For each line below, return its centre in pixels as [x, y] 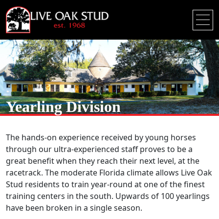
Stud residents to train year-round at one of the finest [105, 184]
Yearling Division [63, 106]
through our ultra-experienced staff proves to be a [99, 149]
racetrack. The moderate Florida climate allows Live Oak [109, 172]
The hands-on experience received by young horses [101, 137]
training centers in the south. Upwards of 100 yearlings [108, 196]
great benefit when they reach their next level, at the [103, 161]
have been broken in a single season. [74, 208]
